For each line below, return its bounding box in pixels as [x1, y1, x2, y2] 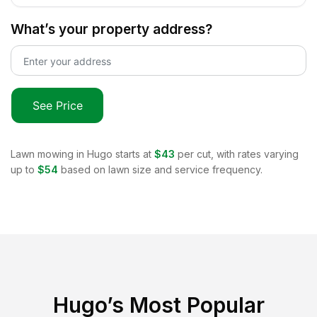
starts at [113, 147, 151, 160]
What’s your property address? [11, 21, 212, 38]
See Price [32, 98, 83, 113]
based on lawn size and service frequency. [61, 163, 263, 175]
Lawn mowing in [11, 147, 87, 160]
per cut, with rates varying [178, 147, 299, 160]
